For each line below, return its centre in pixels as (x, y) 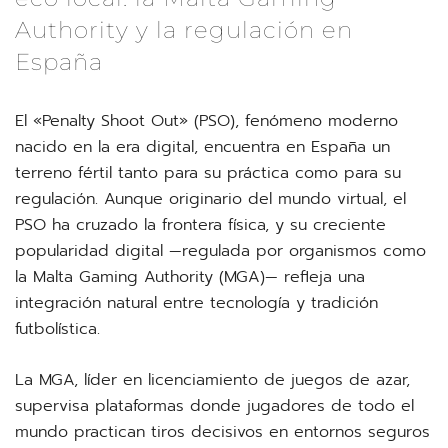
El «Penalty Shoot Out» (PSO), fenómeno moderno (206, 121)
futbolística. (57, 329)
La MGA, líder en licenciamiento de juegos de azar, (212, 380)
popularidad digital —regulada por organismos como (220, 251)
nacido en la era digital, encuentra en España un (202, 147)
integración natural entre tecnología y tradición (196, 303)
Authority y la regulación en (184, 30)
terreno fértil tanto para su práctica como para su (208, 173)
